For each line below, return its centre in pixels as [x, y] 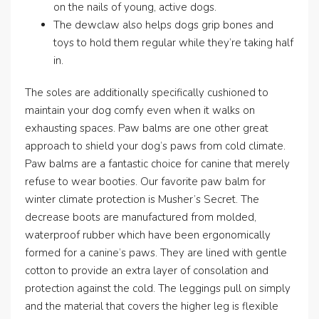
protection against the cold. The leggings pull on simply [158, 288]
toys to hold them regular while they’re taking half [173, 43]
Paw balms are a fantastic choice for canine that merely [157, 164]
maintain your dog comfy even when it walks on [140, 110]
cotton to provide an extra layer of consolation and [147, 271]
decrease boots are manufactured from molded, [141, 217]
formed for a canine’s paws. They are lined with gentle [156, 253]
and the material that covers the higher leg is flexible [152, 306]
